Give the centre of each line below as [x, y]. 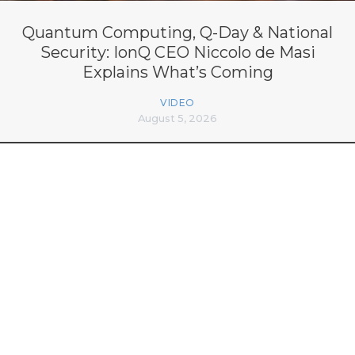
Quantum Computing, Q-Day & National [177, 33]
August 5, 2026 [177, 118]
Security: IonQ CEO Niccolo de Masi [177, 53]
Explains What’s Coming [177, 73]
